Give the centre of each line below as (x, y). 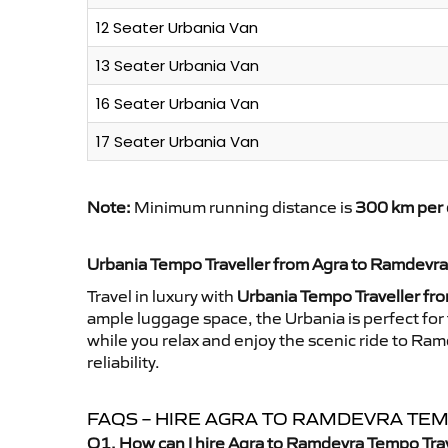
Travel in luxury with (162, 296)
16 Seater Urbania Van (177, 104)
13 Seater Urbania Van (177, 66)
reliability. (123, 362)
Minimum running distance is (243, 207)
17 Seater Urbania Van (177, 142)
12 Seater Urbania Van (177, 28)
